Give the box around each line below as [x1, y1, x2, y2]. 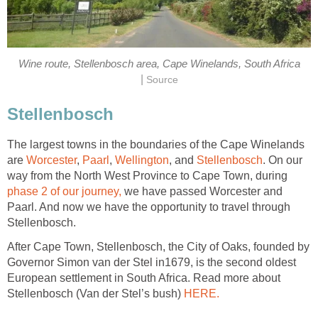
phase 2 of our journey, [7, 185, 124, 197]
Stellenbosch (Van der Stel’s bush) [7, 287, 184, 300]
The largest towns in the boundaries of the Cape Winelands [7, 138, 305, 150]
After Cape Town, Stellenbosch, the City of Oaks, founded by [7, 241, 309, 253]
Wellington [115, 154, 169, 166]
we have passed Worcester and [124, 185, 283, 197]
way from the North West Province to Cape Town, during [7, 170, 287, 182]
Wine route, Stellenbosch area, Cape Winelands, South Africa [18, 58, 301, 70]
